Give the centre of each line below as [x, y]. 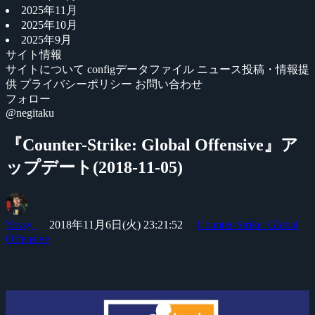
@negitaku [30, 113]
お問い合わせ [169, 84]
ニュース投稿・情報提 [253, 69]
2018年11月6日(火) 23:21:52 [116, 224]
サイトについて [46, 69]
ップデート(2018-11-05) [94, 167]
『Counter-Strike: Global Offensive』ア [152, 144]
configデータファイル [142, 69]
